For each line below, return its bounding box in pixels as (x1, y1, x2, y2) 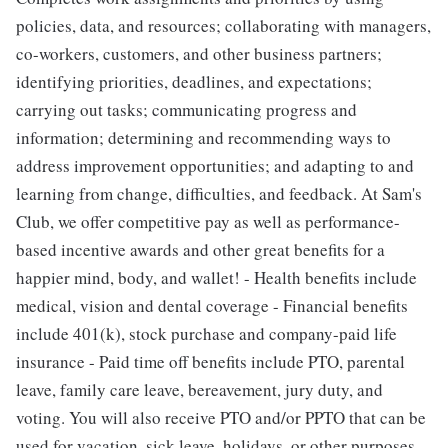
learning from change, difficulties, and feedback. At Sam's (16, 181, 422, 205)
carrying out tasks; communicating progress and (16, 97, 357, 121)
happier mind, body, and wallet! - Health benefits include (16, 265, 417, 289)
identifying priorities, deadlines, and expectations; (16, 69, 372, 93)
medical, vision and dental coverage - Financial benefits (16, 293, 408, 317)
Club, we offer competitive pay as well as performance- (16, 209, 400, 233)
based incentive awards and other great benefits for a (16, 237, 385, 261)
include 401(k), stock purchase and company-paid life (16, 321, 397, 345)
